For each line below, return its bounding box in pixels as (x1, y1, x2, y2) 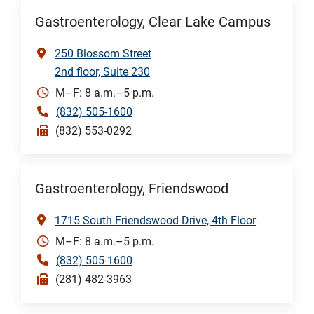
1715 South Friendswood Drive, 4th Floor (55, 213, 256, 227)
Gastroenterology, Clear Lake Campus (35, 13, 271, 30)
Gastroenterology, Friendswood (35, 180, 228, 197)
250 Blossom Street (55, 46, 151, 60)
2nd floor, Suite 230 (55, 64, 150, 78)
